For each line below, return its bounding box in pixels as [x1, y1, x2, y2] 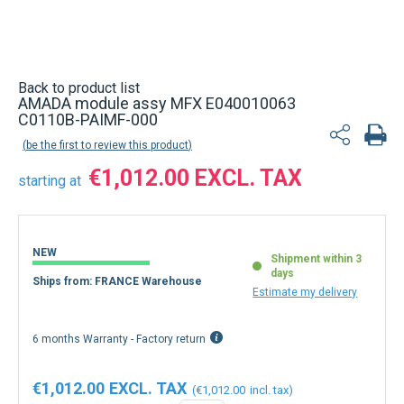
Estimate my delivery [252, 286, 358, 298]
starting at [18, 172, 81, 189]
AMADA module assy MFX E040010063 [18, 94, 296, 113]
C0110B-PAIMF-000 [18, 110, 158, 129]
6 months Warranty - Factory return [32, 333, 206, 345]
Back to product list [18, 79, 140, 96]
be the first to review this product [26, 139, 188, 151]
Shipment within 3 [271, 252, 363, 265]
